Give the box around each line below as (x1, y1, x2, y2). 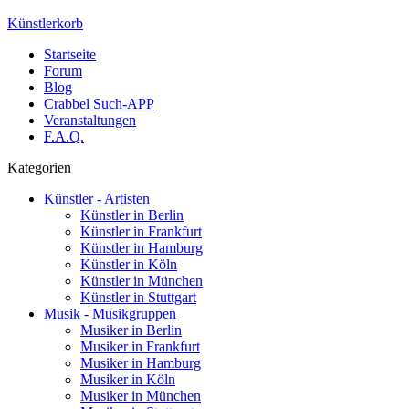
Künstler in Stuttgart (80, 288, 196, 305)
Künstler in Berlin (80, 206, 184, 223)
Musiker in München (80, 387, 201, 404)
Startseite (44, 46, 96, 62)
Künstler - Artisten (44, 190, 150, 206)
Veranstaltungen (44, 111, 136, 128)
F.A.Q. (44, 128, 84, 144)
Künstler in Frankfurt (80, 223, 202, 239)
